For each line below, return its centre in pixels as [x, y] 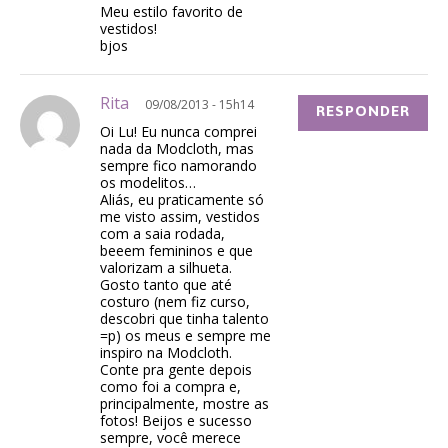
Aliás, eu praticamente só [182, 200]
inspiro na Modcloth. [166, 353]
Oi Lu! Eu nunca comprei [178, 132]
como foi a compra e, [170, 387]
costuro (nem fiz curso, [175, 302]
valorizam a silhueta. [166, 268]
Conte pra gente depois [176, 370]
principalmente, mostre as [184, 404]
